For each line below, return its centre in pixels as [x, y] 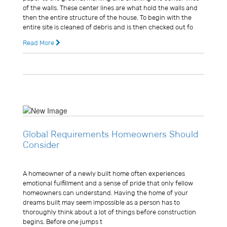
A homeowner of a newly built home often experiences [104, 174]
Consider [41, 145]
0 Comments [182, 64]
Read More [39, 43]
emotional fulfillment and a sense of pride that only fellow [108, 183]
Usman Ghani [44, 160]
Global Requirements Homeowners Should [110, 135]
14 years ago [50, 64]
